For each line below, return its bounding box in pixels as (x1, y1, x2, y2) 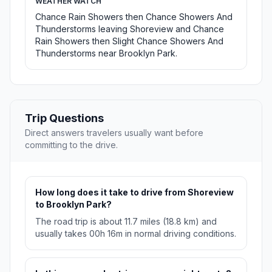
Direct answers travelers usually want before (25, 127, 203, 138)
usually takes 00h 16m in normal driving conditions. (35, 228, 236, 239)
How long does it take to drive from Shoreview (35, 187, 234, 198)
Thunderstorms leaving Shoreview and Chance (35, 24, 224, 35)
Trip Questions (25, 112, 104, 125)
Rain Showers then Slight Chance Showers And (35, 36, 223, 47)
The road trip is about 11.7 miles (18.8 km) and (35, 216, 217, 227)
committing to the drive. (25, 140, 118, 151)
